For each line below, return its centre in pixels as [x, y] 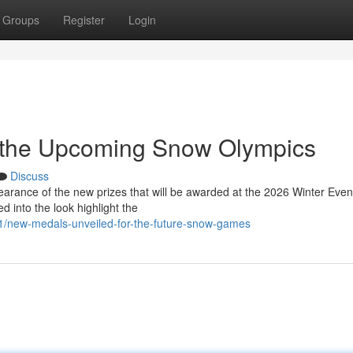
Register [84, 20]
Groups [21, 20]
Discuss [30, 176]
